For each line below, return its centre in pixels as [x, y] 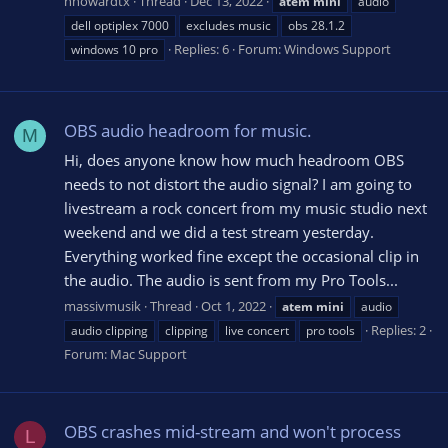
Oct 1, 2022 [233, 305]
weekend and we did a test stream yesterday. [219, 231]
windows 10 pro [114, 49]
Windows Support [337, 48]
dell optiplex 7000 [120, 25]
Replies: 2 [398, 329]
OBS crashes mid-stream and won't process [232, 431]
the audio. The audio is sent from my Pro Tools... [231, 279]
